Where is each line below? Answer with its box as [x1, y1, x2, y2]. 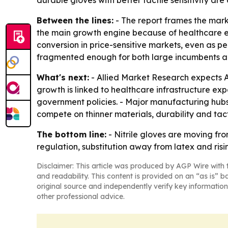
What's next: [37, 72, 89, 82]
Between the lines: [37, 15, 113, 25]
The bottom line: [37, 129, 106, 139]
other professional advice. [37, 192, 125, 201]
